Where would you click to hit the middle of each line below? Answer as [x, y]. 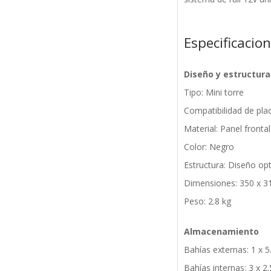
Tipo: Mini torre [214, 93]
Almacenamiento [221, 232]
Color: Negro [209, 147]
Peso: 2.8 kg [207, 201]
